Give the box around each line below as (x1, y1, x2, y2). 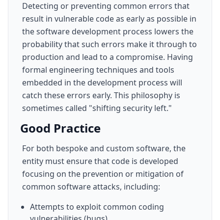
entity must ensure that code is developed (22, 156, 178, 166)
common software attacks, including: (22, 181, 160, 192)
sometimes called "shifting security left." (22, 103, 172, 113)
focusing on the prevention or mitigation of (22, 168, 184, 179)
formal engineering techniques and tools (22, 64, 174, 75)
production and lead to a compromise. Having (22, 52, 193, 62)
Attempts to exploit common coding (30, 201, 164, 212)
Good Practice (20, 120, 101, 136)
